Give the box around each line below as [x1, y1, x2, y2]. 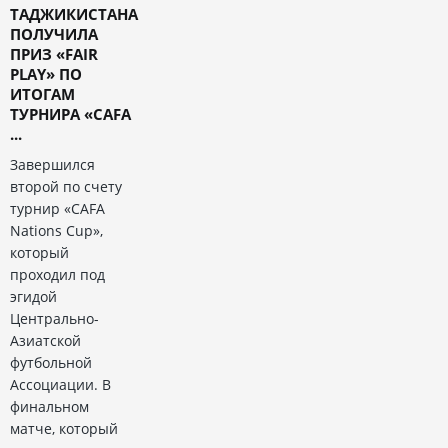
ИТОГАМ [10, 84, 75, 105]
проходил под [10, 265, 105, 285]
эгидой [10, 287, 57, 307]
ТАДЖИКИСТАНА [10, 4, 138, 25]
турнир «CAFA [10, 199, 105, 219]
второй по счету [10, 177, 122, 197]
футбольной [10, 353, 92, 373]
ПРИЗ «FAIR [10, 44, 98, 65]
